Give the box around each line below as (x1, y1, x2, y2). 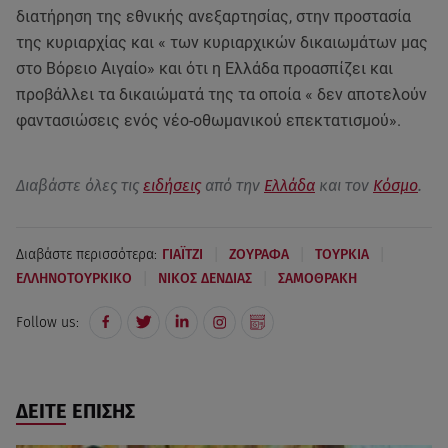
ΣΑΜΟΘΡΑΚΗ (278, 270, 357, 288)
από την (201, 175, 264, 195)
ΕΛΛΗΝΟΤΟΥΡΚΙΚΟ (16, 270, 132, 288)
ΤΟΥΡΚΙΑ (315, 246, 369, 264)
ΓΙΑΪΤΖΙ (162, 246, 203, 264)
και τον (315, 175, 373, 195)
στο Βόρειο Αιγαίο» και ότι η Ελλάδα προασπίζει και (16, 58, 393, 78)
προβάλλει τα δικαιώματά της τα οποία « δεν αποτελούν (16, 84, 427, 104)
